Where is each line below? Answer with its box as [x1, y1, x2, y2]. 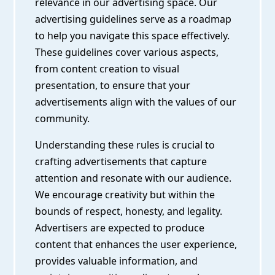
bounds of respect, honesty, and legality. [35, 204, 223, 219]
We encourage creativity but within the [35, 188, 215, 202]
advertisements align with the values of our [35, 95, 237, 109]
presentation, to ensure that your [35, 79, 191, 93]
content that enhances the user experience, [35, 238, 238, 252]
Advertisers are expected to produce [35, 221, 205, 235]
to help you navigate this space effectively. [35, 29, 230, 43]
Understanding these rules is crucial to [35, 138, 215, 152]
